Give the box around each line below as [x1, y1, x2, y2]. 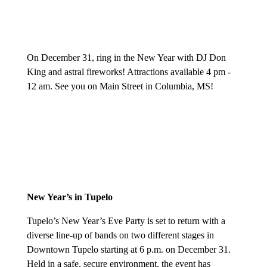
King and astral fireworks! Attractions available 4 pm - [26, 67, 231, 77]
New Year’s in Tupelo [26, 192, 113, 203]
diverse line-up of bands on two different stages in [26, 230, 214, 241]
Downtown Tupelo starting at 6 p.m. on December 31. [26, 244, 231, 255]
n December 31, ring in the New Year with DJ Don [33, 52, 226, 63]
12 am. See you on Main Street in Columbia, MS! [26, 81, 213, 92]
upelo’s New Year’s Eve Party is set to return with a [32, 216, 225, 226]
